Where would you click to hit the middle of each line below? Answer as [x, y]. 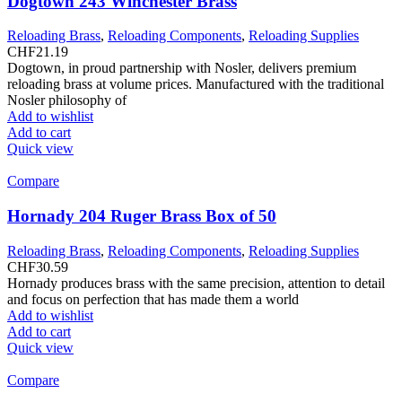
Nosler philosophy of [67, 100]
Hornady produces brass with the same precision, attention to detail [196, 283]
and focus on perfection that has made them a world [153, 299]
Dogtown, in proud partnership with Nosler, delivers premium [182, 68]
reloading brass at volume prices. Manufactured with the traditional [196, 84]
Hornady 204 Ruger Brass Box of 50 [142, 216]
